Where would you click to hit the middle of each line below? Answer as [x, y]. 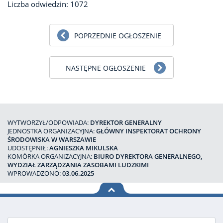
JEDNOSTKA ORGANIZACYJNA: [52, 131]
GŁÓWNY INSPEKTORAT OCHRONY [149, 131]
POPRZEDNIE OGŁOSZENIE [117, 36]
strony [103, 206]
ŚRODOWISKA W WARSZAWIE [52, 139]
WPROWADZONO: [35, 173]
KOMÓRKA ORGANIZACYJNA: [51, 156]
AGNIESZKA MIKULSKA [84, 148]
